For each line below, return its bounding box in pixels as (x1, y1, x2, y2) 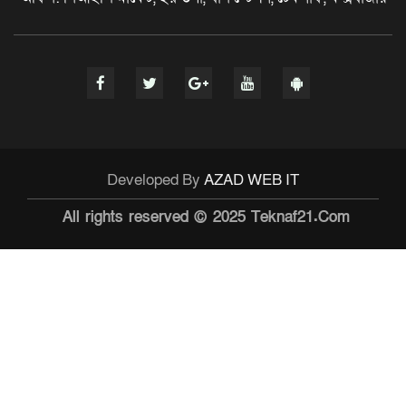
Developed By (107, 169, 204, 191)
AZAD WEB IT (204, 169, 299, 191)
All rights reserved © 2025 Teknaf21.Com (63, 207, 350, 228)
